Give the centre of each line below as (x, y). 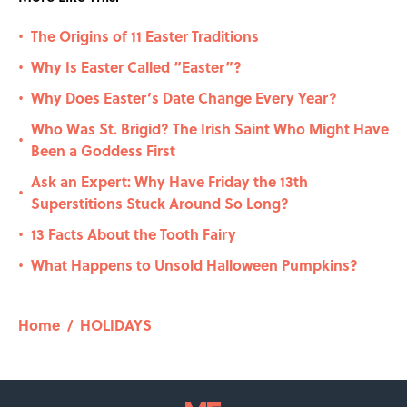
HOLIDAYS (116, 325)
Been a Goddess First (103, 151)
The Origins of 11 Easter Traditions (145, 36)
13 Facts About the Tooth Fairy (134, 234)
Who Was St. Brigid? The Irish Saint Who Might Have (210, 129)
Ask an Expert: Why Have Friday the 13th (169, 182)
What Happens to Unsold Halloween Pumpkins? (194, 265)
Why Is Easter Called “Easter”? (136, 67)
